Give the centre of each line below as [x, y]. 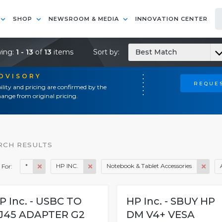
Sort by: [107, 52]
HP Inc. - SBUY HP [170, 201]
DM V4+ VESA [160, 215]
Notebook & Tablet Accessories [149, 166]
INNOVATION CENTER [171, 19]
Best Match [156, 52]
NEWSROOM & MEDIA [85, 19]
